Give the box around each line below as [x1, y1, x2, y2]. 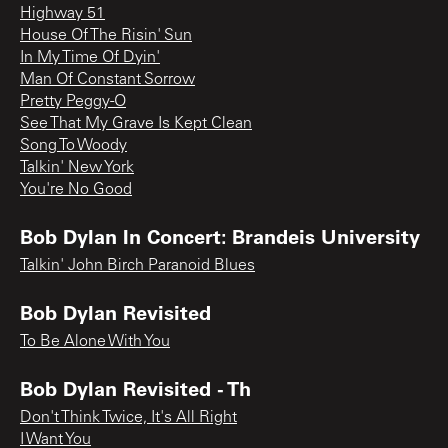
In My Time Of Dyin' [20, 49, 160, 66]
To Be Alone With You [20, 333, 170, 350]
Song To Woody [20, 137, 127, 154]
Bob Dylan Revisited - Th [20, 374, 251, 401]
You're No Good [20, 181, 132, 198]
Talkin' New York [20, 159, 134, 176]
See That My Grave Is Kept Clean [20, 115, 252, 132]
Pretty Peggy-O [20, 93, 126, 110]
